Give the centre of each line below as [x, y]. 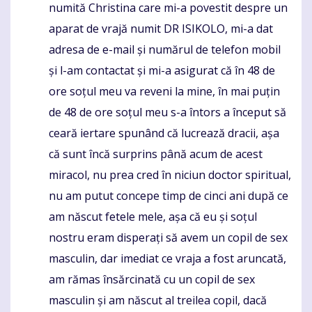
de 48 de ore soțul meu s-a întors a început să [167, 112]
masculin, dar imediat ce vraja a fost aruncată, [167, 259]
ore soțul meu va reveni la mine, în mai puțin [164, 92]
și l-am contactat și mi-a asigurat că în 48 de [162, 71]
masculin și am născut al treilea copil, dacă [158, 301]
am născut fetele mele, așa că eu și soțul [153, 217]
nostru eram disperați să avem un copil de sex [168, 238]
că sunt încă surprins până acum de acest [156, 154]
